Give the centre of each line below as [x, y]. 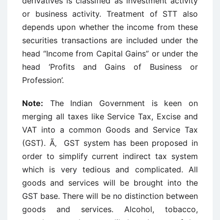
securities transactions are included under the [110, 40]
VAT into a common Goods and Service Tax [110, 130]
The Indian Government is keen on [121, 103]
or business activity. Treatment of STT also [110, 14]
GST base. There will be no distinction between [110, 196]
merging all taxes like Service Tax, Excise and [110, 116]
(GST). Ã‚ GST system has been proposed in [110, 143]
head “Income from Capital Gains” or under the [110, 54]
